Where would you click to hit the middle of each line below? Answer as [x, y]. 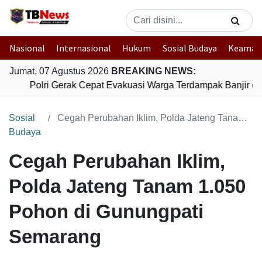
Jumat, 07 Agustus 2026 [60, 71]
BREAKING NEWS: [154, 71]
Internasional [84, 48]
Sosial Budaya [189, 48]
